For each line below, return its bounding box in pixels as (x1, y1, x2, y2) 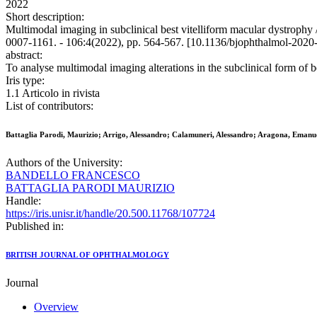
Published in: (6, 220, 64, 233)
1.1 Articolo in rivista (6, 87, 100, 100)
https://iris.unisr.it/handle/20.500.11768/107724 (6, 207, 215, 220)
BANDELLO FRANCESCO (6, 169, 140, 182)
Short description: (6, 11, 84, 23)
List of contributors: (6, 100, 93, 113)
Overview (34, 301, 79, 313)
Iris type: (6, 74, 45, 87)
